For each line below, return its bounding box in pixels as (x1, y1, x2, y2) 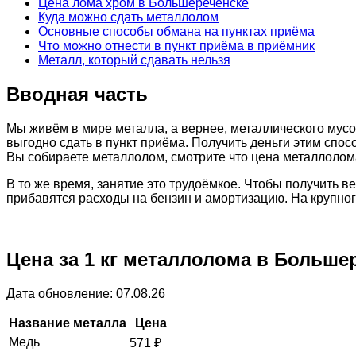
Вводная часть (6, 83, 148, 105)
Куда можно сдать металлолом (38, 10, 219, 24)
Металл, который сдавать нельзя (38, 52, 230, 67)
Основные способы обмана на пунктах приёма (38, 24, 315, 38)
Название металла (9, 315, 126, 330)
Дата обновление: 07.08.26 (6, 286, 165, 300)
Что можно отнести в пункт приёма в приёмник (38, 38, 315, 52)
